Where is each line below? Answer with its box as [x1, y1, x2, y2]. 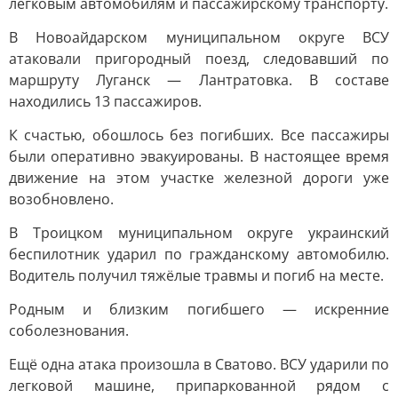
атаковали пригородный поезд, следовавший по [9, 49, 389, 68]
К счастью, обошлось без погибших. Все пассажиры [9, 125, 389, 145]
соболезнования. [9, 321, 129, 340]
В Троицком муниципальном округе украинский [9, 223, 389, 243]
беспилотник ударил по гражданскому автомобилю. [9, 244, 389, 264]
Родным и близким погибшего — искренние [9, 299, 389, 319]
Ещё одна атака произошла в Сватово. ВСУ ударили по [9, 354, 389, 374]
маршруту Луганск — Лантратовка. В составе [9, 70, 389, 90]
